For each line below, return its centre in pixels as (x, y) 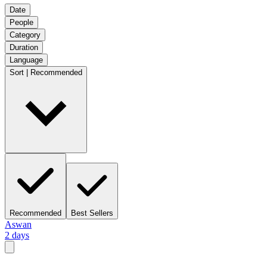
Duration (24, 47)
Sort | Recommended (46, 72)
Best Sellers (92, 213)
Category (25, 35)
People (21, 22)
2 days (17, 235)
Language (26, 60)
